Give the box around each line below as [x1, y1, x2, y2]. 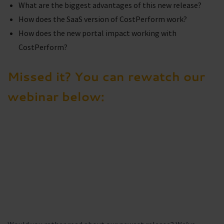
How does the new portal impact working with [18, 27, 176, 38]
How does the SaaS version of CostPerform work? [18, 13, 188, 24]
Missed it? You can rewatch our [7, 67, 205, 85]
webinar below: [7, 87, 104, 105]
